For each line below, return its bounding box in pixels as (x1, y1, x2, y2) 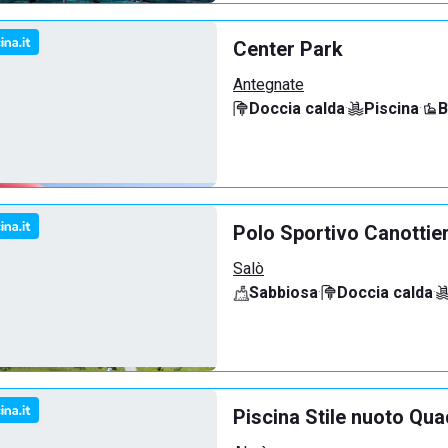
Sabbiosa (249, 283, 318, 302)
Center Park (233, 37, 343, 61)
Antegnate (233, 75, 304, 94)
